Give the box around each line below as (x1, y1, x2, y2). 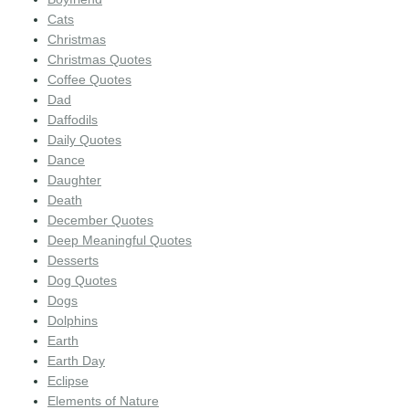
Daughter (47, 172, 101, 187)
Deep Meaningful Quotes (47, 232, 192, 247)
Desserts (47, 252, 99, 267)
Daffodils (47, 111, 98, 127)
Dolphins (47, 312, 98, 328)
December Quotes (47, 212, 153, 227)
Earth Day (47, 352, 105, 368)
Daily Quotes (47, 131, 121, 147)
